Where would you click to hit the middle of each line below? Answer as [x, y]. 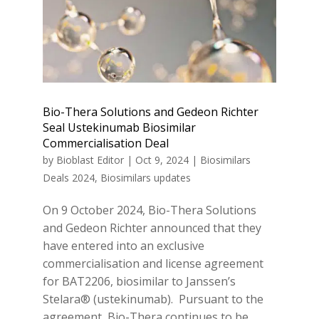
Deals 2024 [68, 177]
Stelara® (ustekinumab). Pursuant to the [153, 299]
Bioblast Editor [90, 159]
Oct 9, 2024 [162, 159]
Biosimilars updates [145, 177]
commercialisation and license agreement [153, 263]
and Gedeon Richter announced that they [152, 228]
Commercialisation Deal [105, 143]
